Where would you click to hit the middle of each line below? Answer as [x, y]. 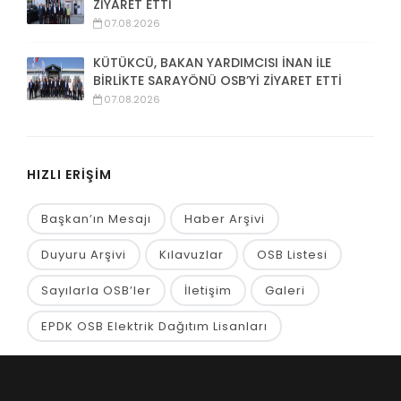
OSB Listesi [292, 254]
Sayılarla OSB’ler [96, 290]
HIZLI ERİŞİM [69, 174]
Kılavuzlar [192, 254]
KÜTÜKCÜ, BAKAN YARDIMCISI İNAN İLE [212, 62]
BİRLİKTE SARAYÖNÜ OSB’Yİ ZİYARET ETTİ [218, 80]
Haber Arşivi [225, 218]
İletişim [208, 290]
